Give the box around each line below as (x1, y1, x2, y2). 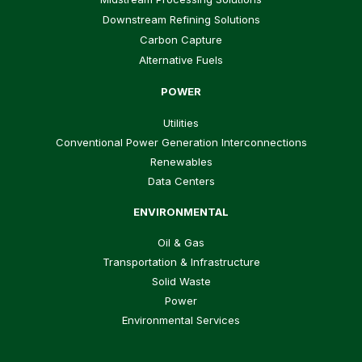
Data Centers (147, 174, 215, 187)
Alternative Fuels (139, 53, 223, 66)
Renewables (149, 154, 213, 168)
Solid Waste (151, 275, 211, 288)
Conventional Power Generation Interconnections (55, 135, 307, 149)
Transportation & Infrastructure (102, 255, 260, 269)
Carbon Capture (140, 32, 222, 46)
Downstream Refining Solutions (102, 12, 260, 26)
